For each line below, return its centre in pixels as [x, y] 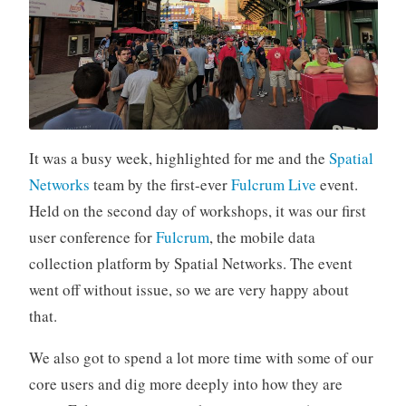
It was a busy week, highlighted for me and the [179, 158]
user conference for [92, 237]
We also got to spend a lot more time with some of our [201, 357]
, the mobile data [262, 237]
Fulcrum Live [273, 184]
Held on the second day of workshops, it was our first [197, 210]
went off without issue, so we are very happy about [188, 289]
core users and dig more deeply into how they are [185, 383]
